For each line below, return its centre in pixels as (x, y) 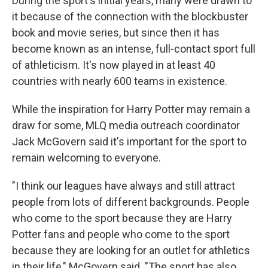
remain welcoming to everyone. (86, 158)
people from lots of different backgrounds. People (131, 202)
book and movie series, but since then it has (116, 33)
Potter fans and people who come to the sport (121, 234)
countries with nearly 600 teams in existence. (120, 81)
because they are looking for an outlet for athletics (131, 251)
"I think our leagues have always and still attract (124, 186)
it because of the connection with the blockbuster (130, 17)
